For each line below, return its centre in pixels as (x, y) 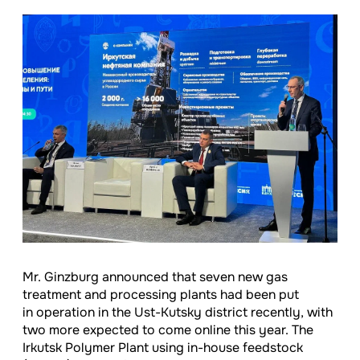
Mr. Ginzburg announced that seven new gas (155, 277)
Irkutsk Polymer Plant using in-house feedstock (163, 348)
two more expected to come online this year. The (168, 330)
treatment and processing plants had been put (161, 295)
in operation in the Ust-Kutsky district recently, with (178, 313)
